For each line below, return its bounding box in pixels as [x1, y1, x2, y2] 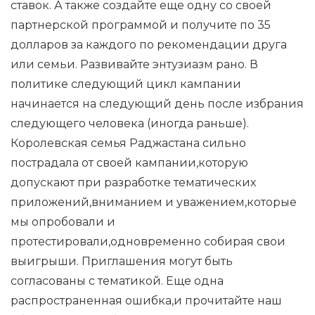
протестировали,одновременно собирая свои [11, 235, 285, 248]
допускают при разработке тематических [11, 176, 256, 189]
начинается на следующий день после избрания [11, 97, 304, 110]
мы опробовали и [11, 215, 115, 229]
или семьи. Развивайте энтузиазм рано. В [11, 58, 258, 71]
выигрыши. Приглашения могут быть [11, 255, 233, 268]
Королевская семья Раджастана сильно [11, 136, 246, 150]
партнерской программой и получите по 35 [11, 18, 271, 32]
